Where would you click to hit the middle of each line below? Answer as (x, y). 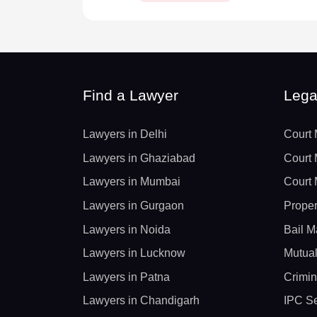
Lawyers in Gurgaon (133, 206)
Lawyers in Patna (126, 277)
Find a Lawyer (131, 95)
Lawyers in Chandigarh (141, 301)
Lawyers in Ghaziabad (139, 158)
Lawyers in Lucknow (134, 253)
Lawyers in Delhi (125, 134)
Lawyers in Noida (127, 229)
